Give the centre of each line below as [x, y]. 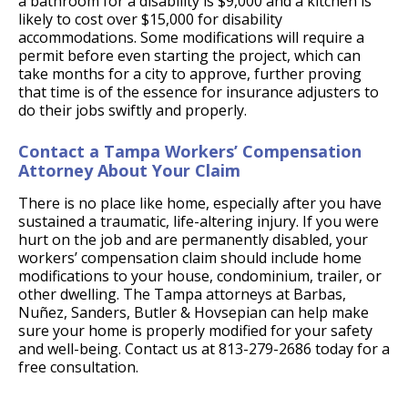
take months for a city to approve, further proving [190, 74]
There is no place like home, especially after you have [200, 204]
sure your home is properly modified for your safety [195, 331]
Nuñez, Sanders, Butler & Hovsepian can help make [194, 313]
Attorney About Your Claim [129, 171]
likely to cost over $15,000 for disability [150, 20]
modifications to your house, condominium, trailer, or [200, 276]
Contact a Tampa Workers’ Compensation [190, 152]
